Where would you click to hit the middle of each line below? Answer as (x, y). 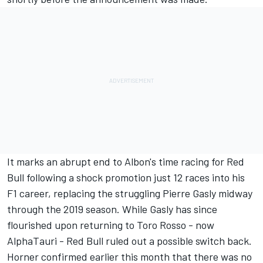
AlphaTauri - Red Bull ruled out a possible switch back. (129, 240)
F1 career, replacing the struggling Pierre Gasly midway (130, 193)
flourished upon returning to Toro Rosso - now (111, 225)
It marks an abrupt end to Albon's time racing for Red (126, 161)
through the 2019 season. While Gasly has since (112, 209)
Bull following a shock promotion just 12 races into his (126, 177)
